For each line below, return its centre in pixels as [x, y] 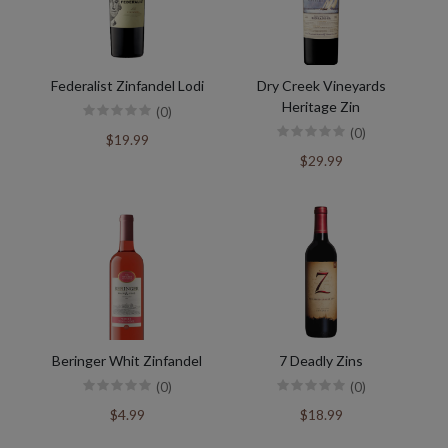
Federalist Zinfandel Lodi [127, 86]
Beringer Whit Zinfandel [127, 361]
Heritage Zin [321, 107]
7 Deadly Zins [321, 361]
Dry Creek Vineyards [321, 86]
